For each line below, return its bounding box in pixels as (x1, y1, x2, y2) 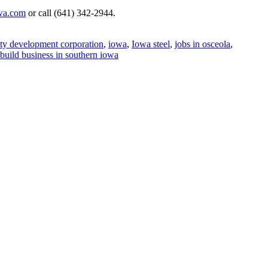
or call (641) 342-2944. (26, 8, 115, 19)
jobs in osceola (175, 39, 230, 50)
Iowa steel (132, 39, 170, 50)
